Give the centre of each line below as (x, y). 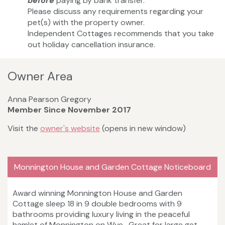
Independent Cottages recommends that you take (121, 34)
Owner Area (40, 76)
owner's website (70, 128)
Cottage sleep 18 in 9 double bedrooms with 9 (97, 203)
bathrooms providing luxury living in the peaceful (101, 214)
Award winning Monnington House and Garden (97, 193)
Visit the (24, 128)
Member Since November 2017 (69, 109)
